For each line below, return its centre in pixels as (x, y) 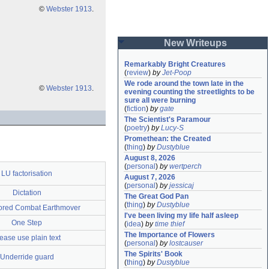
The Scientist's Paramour (168, 119)
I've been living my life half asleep (181, 216)
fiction (136, 109)
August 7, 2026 (150, 177)
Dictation (27, 193)
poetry (137, 128)
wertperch (186, 166)
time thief (170, 224)
